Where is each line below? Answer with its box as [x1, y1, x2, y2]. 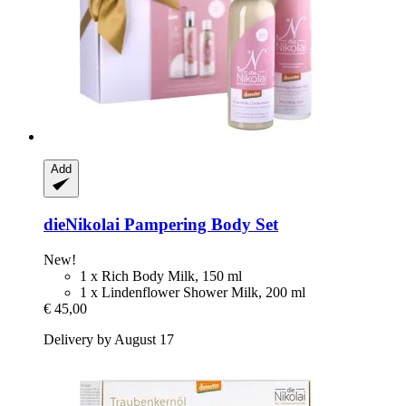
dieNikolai [43, 215, 120, 235]
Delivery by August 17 [43, 331, 174, 347]
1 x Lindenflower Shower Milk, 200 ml [80, 284, 305, 300]
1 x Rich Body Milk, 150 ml [80, 267, 242, 284]
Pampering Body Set [120, 215, 278, 235]
